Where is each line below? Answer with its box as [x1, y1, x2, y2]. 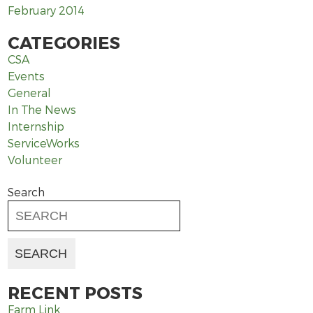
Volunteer [7, 153, 62, 166]
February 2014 [7, 3, 85, 17]
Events [7, 69, 45, 82]
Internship [7, 119, 64, 133]
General [7, 86, 51, 99]
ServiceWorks [7, 136, 80, 150]
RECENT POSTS [7, 282, 143, 303]
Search [7, 185, 45, 198]
